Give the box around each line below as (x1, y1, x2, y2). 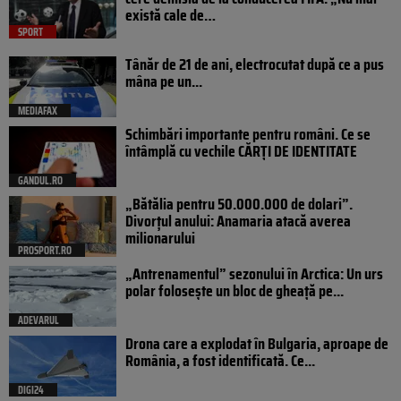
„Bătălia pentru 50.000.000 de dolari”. (125, 192, 353, 218)
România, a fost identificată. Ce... (125, 348, 315, 374)
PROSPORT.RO (18, 242, 72, 260)
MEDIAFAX (18, 102, 57, 120)
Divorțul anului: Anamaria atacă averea (125, 209, 351, 235)
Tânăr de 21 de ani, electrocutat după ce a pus (125, 52, 384, 78)
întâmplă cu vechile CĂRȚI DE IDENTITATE (125, 139, 357, 165)
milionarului (125, 226, 195, 252)
